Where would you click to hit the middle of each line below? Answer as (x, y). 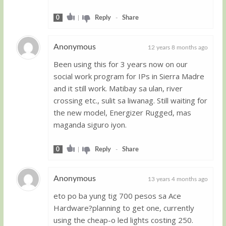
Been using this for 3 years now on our (120, 64)
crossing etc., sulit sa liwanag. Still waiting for (130, 100)
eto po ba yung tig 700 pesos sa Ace (117, 195)
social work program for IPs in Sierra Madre (129, 76)
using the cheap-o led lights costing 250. (123, 220)
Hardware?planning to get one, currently (124, 208)
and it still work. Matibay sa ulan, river (118, 88)
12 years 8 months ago (178, 47)
